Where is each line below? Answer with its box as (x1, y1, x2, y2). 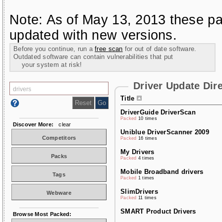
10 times (138, 116, 158, 121)
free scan (95, 45, 123, 53)
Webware (47, 190, 71, 196)
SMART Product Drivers (120, 208, 196, 215)
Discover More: (9, 121, 54, 127)
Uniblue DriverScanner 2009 (120, 128, 209, 136)
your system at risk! (13, 61, 82, 68)
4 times (138, 156, 155, 161)
